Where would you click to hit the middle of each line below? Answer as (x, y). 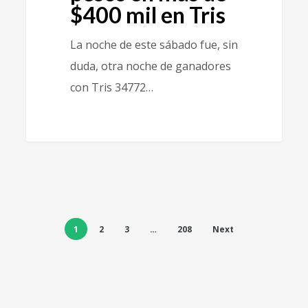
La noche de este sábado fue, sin (154, 44)
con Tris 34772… (111, 87)
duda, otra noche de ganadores (150, 66)
